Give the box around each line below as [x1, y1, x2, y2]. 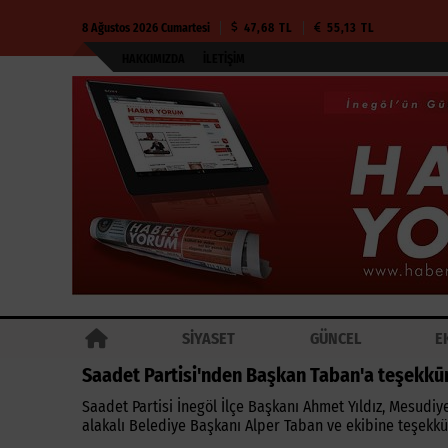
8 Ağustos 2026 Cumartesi [82, 21, 210, 35]
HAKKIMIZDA [122, 52, 185, 66]
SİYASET [182, 329, 236, 348]
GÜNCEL [309, 329, 361, 348]
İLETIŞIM [203, 52, 245, 66]
